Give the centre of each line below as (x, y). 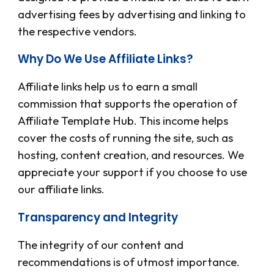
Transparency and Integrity (98, 217)
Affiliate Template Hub (76, 121)
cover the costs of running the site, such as (126, 138)
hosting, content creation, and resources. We (131, 155)
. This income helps (181, 121)
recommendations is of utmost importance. (129, 261)
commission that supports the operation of (128, 104)
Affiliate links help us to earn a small (108, 87)
